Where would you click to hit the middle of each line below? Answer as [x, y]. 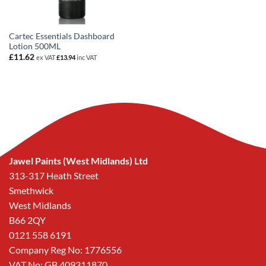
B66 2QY [27, 220]
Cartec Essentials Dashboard [61, 36]
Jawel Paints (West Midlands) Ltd [78, 160]
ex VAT [46, 58]
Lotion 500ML [34, 46]
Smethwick [31, 190]
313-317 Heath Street [54, 175]
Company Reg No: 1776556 [65, 249]
